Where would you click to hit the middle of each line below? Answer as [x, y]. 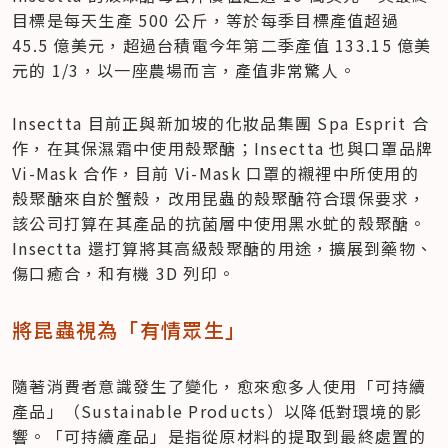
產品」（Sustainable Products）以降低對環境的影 [217, 410]
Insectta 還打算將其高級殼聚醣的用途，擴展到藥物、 [223, 247]
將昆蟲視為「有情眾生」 [129, 329]
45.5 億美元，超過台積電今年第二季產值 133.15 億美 [222, 44]
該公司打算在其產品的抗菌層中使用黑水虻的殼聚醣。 [219, 222]
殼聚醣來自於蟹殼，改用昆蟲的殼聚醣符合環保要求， [219, 197]
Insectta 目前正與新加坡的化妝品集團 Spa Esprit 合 [220, 122]
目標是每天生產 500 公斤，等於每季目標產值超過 [205, 19]
